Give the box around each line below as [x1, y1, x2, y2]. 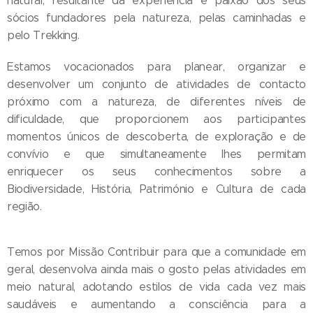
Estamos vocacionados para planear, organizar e [7, 59, 306, 73]
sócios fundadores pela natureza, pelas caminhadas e [7, 10, 306, 24]
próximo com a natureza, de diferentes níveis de [7, 94, 306, 108]
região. [7, 199, 42, 213]
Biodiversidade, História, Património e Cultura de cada [7, 182, 306, 196]
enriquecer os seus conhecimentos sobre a [7, 164, 306, 178]
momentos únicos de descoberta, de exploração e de [7, 129, 306, 143]
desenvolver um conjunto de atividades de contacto [7, 77, 306, 91]
